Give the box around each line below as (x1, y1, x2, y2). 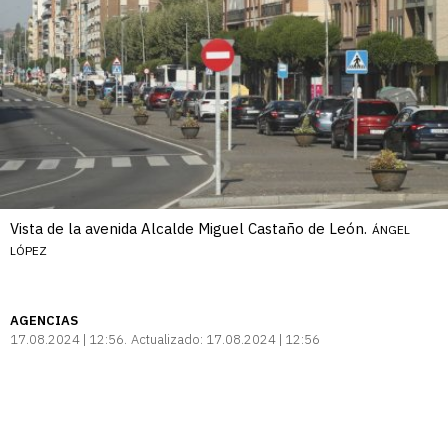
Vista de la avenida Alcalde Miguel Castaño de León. (10, 219, 367, 239)
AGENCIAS (10, 312, 78, 330)
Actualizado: (131, 331, 203, 349)
